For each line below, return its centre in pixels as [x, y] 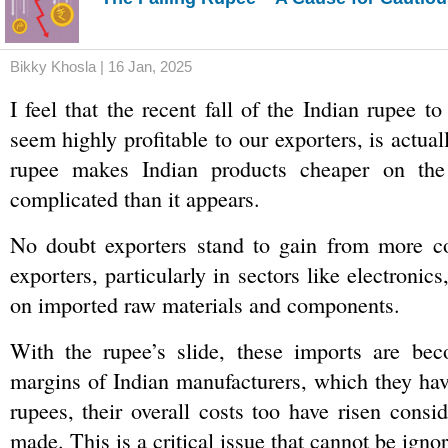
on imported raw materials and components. [208, 304]
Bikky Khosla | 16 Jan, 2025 [100, 67]
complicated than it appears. [134, 198]
